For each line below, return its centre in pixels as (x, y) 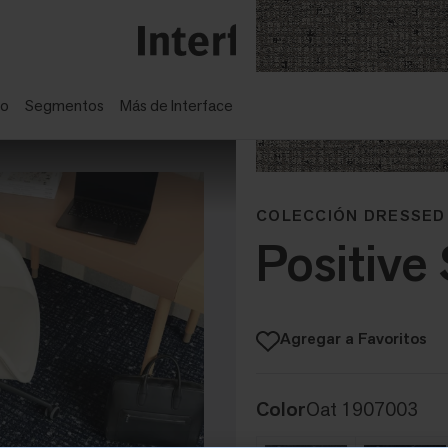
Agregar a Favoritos (353, 339)
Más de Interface (176, 105)
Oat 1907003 (362, 409)
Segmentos (64, 105)
